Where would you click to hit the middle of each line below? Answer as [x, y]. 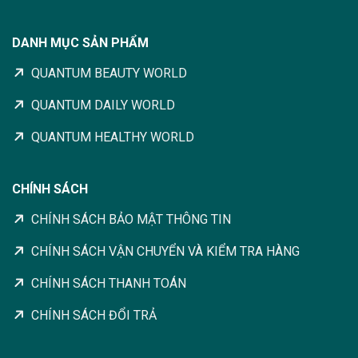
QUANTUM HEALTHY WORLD [113, 137]
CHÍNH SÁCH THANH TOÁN [109, 283]
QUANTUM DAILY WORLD [103, 105]
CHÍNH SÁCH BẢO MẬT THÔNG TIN [131, 219]
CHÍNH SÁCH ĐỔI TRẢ [94, 315]
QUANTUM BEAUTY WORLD [109, 73]
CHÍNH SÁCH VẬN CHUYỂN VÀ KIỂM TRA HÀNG [165, 251]
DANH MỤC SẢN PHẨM [80, 43]
